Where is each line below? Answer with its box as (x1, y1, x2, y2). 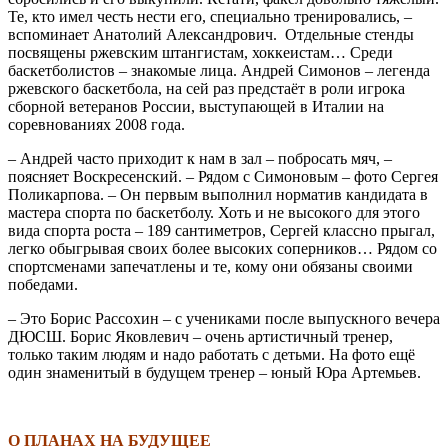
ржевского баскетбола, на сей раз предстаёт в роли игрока (8, 79, 405, 97)
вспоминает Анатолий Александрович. (8, 25, 281, 43)
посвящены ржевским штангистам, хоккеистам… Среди (8, 43, 393, 61)
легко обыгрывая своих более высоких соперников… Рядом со (8, 239, 437, 257)
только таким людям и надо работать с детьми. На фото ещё (8, 345, 415, 363)
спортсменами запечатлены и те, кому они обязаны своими (8, 257, 413, 275)
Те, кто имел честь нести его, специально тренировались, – (8, 7, 412, 25)
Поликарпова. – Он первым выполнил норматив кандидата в (8, 185, 428, 203)
